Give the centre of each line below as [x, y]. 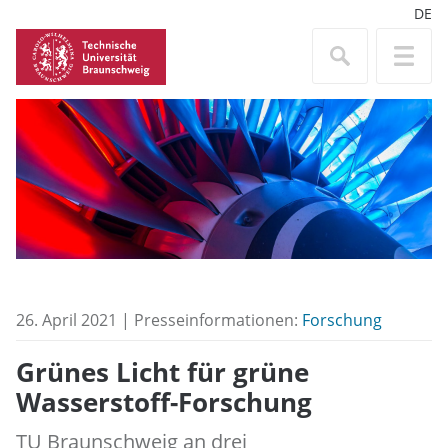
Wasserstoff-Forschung [164, 403]
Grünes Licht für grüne [162, 373]
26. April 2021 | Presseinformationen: [159, 320]
